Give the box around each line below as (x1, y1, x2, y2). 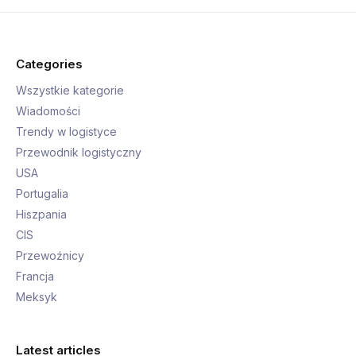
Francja (16, 269, 54, 283)
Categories (16, 56, 83, 72)
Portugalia (16, 187, 68, 200)
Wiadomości (16, 104, 80, 118)
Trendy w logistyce (16, 125, 117, 138)
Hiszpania (16, 207, 67, 221)
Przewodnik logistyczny (16, 145, 141, 159)
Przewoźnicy (16, 249, 84, 262)
